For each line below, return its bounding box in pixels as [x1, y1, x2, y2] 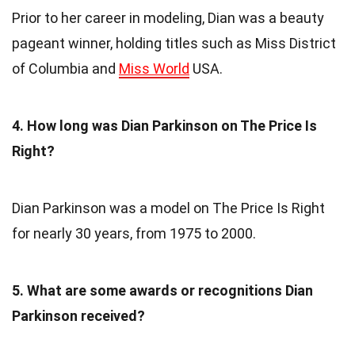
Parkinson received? [12, 307, 145, 324]
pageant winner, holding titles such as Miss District [12, 34, 336, 52]
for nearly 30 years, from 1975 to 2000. [12, 224, 256, 242]
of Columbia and [12, 59, 119, 77]
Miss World [119, 59, 189, 77]
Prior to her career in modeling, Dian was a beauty [12, 9, 324, 26]
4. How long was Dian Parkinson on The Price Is [12, 116, 317, 134]
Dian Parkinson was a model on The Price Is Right [12, 199, 325, 216]
